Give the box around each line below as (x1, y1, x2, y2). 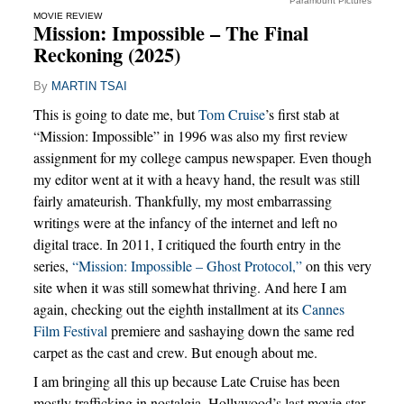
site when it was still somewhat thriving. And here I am (32, 277, 346, 297)
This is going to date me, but (32, 104, 198, 124)
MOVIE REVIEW (32, 11, 102, 22)
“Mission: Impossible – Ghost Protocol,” (71, 255, 302, 275)
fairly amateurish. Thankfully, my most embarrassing (32, 190, 332, 210)
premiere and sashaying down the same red (106, 320, 354, 340)
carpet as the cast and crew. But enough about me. (32, 342, 317, 362)
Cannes (301, 298, 344, 318)
